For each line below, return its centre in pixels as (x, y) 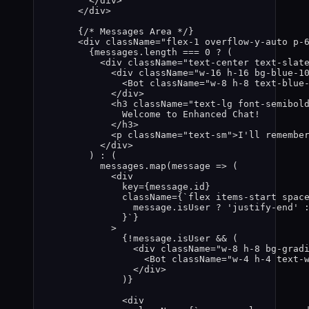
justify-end (263, 208)
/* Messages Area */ (136, 32)
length (161, 52)
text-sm (208, 135)
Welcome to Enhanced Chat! (191, 114)
